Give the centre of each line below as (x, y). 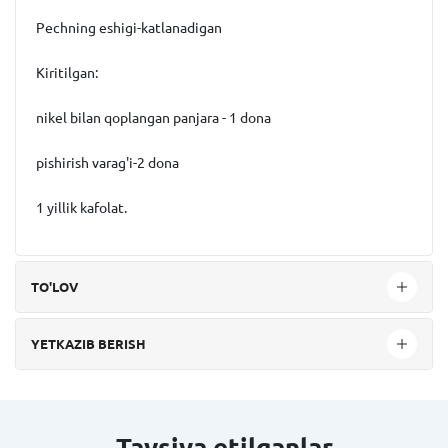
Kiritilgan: (67, 73)
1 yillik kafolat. (81, 208)
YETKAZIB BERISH (88, 343)
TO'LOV (54, 286)
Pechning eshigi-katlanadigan (129, 28)
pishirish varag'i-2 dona (107, 163)
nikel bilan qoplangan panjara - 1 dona (153, 118)
